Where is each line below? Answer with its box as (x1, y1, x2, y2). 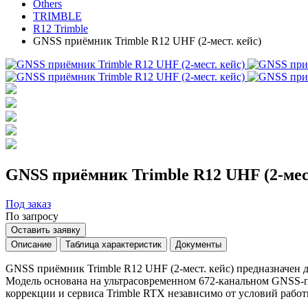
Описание (11, 239, 52, 250)
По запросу (5, 210, 58, 222)
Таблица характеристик (65, 239, 162, 250)
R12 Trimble (33, 23, 88, 34)
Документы (175, 239, 221, 250)
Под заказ (5, 197, 51, 210)
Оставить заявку (11, 224, 80, 235)
